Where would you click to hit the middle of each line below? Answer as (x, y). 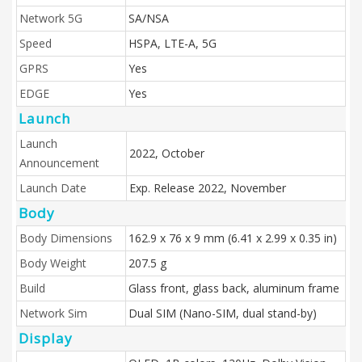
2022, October (167, 153)
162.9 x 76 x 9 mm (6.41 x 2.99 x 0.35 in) (233, 238)
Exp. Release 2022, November (208, 188)
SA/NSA (149, 18)
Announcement (59, 163)
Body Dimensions (66, 238)
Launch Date (53, 188)
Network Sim (53, 313)
